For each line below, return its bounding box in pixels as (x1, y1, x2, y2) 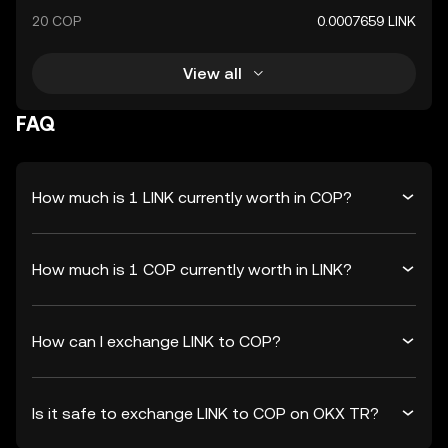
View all (182, 63, 242, 83)
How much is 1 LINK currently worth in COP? (32, 187, 352, 207)
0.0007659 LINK (317, 13, 416, 29)
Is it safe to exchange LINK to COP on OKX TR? (32, 403, 379, 423)
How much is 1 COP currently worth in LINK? (32, 259, 352, 279)
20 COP (32, 13, 81, 29)
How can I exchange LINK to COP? (32, 331, 281, 351)
